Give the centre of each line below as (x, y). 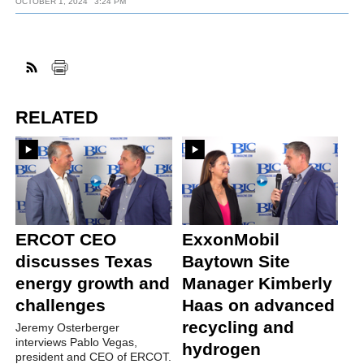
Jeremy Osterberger (68, 328)
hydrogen (221, 349)
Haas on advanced (258, 305)
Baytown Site (236, 262)
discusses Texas (84, 262)
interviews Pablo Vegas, (77, 342)
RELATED (57, 117)
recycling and (238, 327)
